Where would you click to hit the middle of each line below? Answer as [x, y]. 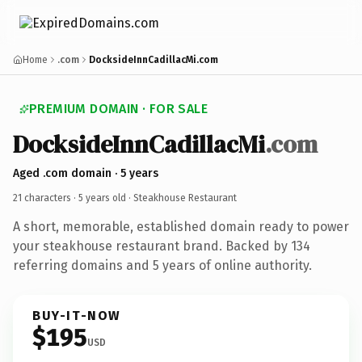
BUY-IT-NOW [77, 315]
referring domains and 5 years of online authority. [162, 265]
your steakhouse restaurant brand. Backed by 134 [162, 246]
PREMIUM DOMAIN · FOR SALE [118, 109]
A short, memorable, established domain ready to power [181, 226]
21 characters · [46, 198]
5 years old [102, 198]
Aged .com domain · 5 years [86, 173]
